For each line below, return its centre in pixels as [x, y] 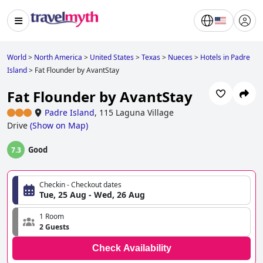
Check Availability [131, 248]
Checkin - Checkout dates [80, 185]
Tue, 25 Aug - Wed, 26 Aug [92, 195]
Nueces [180, 57]
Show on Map [59, 126]
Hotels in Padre [225, 57]
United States [112, 57]
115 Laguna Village [136, 113]
